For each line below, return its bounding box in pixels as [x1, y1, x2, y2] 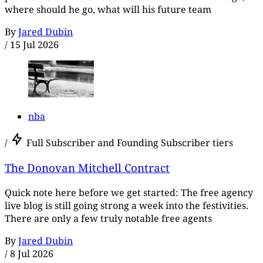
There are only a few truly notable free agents [5, 211, 212, 225]
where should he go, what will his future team [5, 3, 211, 16]
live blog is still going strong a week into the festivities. [5, 198, 248, 212]
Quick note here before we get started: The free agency [5, 186, 253, 199]
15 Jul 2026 [10, 38, 59, 52]
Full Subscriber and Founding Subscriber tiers [26, 136, 233, 150]
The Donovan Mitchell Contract [5, 160, 170, 176]
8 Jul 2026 [10, 247, 53, 260]
